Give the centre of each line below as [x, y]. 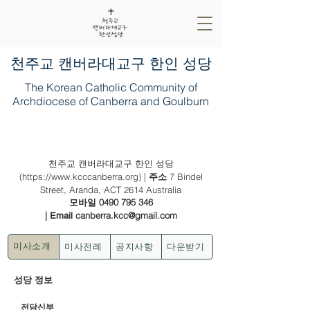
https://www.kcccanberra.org [80, 176]
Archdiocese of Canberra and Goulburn [111, 101]
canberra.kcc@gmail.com [126, 215]
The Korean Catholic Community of [111, 87]
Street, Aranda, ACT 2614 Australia [111, 190]
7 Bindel [186, 176]
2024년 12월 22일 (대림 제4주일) [111, 135]
